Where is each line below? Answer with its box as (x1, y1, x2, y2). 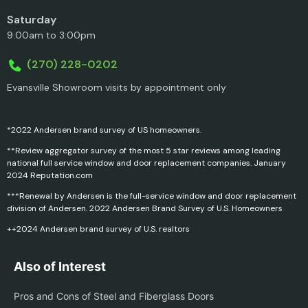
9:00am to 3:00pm (7, 28, 96, 41)
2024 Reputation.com (7, 170, 93, 181)
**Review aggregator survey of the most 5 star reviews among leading (7, 145, 280, 157)
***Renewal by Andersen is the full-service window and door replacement (7, 190, 296, 202)
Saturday (7, 12, 56, 27)
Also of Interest (14, 259, 106, 274)
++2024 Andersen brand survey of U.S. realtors (7, 223, 190, 235)
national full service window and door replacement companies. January (7, 157, 286, 169)
